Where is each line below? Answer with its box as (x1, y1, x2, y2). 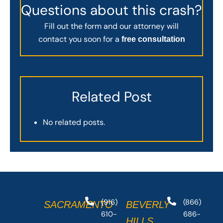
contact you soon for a (38, 33, 121, 44)
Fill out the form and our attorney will (44, 20, 179, 31)
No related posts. (43, 117, 105, 128)
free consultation (121, 34, 185, 43)
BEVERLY (126, 199, 170, 211)
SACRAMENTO (44, 199, 113, 211)
